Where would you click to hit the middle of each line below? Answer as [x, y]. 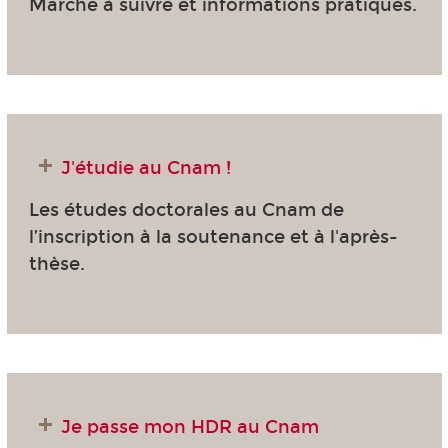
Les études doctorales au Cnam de [186, 209]
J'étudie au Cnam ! [145, 168]
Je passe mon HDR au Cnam [189, 427]
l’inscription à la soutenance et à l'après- [213, 236]
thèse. [56, 263]
